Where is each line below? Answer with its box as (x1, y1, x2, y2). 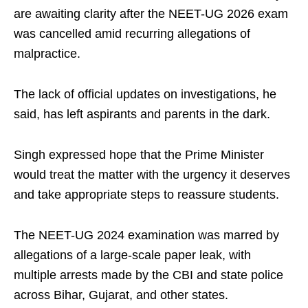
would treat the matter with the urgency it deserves (14, 168, 290, 182)
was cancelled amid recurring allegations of (14, 27, 250, 41)
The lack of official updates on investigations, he (14, 87, 276, 102)
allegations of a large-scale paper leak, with (14, 248, 251, 263)
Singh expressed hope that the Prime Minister (14, 148, 264, 162)
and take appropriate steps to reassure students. (14, 188, 279, 202)
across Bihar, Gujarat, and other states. (14, 288, 228, 302)
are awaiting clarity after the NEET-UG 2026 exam (14, 7, 288, 21)
